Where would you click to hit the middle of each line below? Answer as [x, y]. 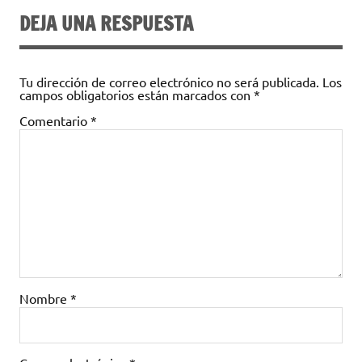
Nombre [45, 299]
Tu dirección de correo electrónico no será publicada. [169, 81]
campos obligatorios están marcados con [137, 94]
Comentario [55, 120]
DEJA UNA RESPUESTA [106, 23]
